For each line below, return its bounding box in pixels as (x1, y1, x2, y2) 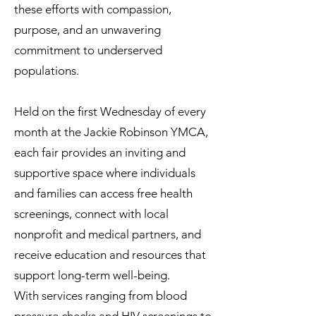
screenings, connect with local (14, 207, 169, 221)
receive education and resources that (14, 248, 206, 262)
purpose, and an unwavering (14, 23, 161, 37)
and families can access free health (14, 186, 193, 200)
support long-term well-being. (14, 268, 170, 282)
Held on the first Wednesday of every (14, 104, 206, 119)
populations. (14, 63, 79, 78)
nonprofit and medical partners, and (14, 227, 201, 241)
